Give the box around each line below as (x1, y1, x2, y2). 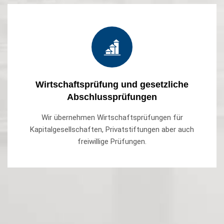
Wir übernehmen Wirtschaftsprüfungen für (41, 113, 183, 122)
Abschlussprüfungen (67, 92, 157, 102)
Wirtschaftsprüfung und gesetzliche (35, 79, 188, 90)
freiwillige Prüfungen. (77, 137, 146, 146)
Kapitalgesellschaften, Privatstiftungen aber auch (30, 125, 194, 134)
